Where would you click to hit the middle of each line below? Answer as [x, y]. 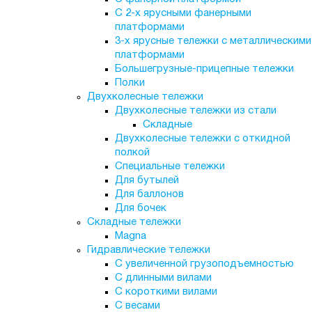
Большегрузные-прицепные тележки [204, 69]
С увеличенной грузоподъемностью [204, 264]
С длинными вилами [163, 278]
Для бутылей [147, 180]
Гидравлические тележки [148, 250]
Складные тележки [134, 222]
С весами [137, 306]
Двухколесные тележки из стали [195, 111]
